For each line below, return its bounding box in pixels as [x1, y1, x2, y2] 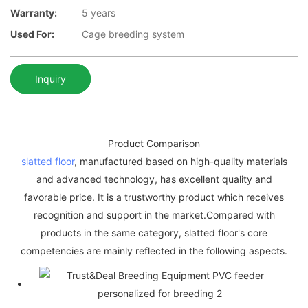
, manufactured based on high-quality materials [74, 155, 287, 167]
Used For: [10, 28, 54, 41]
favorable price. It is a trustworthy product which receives [24, 190, 284, 203]
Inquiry [35, 72, 66, 85]
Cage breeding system [82, 28, 184, 41]
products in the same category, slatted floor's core [41, 226, 267, 239]
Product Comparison [108, 137, 200, 149]
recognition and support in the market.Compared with [33, 208, 275, 221]
